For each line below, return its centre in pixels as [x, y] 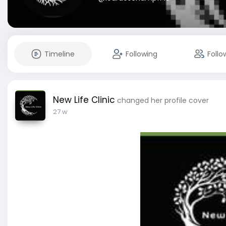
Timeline [60, 54]
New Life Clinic [84, 100]
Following [141, 54]
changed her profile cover [163, 100]
